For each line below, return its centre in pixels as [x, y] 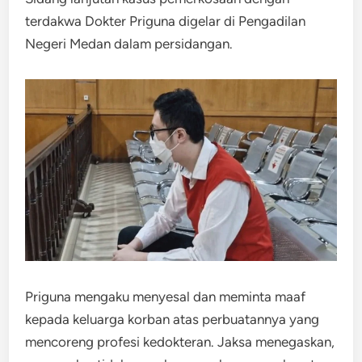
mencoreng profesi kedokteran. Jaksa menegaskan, [180, 341]
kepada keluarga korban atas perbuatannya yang [173, 319]
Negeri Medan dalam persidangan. [129, 44]
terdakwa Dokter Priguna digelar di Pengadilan [166, 21]
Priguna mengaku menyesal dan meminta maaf [166, 296]
